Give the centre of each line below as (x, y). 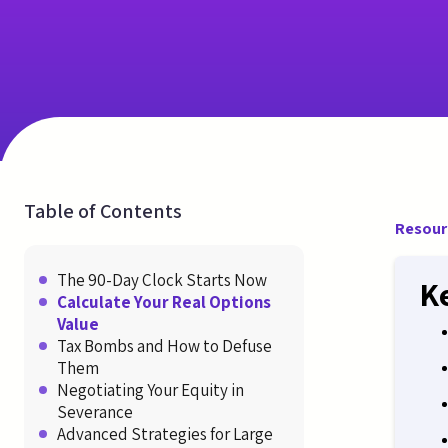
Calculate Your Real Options (164, 301)
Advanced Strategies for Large (165, 433)
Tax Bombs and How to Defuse (164, 345)
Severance (95, 411)
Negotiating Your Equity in (150, 389)
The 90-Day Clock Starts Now (162, 279)
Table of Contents (103, 210)
